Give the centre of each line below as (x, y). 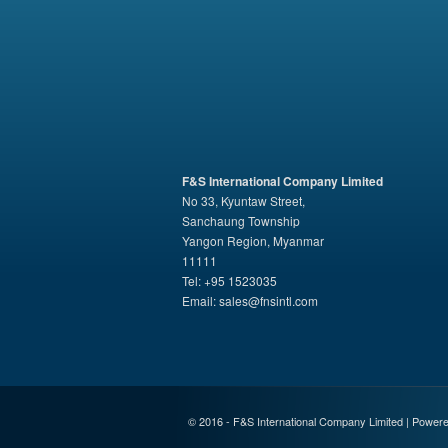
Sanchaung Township (241, 220)
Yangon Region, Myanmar (253, 240)
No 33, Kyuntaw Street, (243, 200)
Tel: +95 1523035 (229, 280)
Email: (200, 300)
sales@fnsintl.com (268, 300)
